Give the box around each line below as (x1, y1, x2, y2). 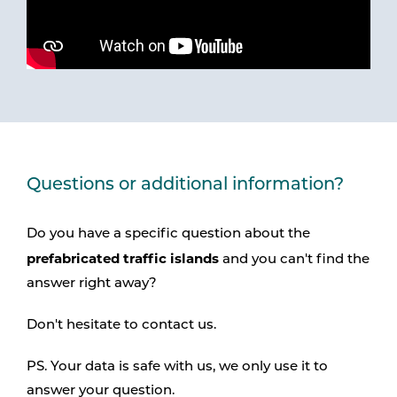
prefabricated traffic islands (27, 249, 219, 267)
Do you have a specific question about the (27, 227, 310, 241)
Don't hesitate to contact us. (27, 318, 216, 332)
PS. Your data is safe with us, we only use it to (27, 360, 328, 374)
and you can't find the (219, 253, 370, 267)
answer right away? (27, 276, 157, 291)
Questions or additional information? (27, 175, 344, 194)
